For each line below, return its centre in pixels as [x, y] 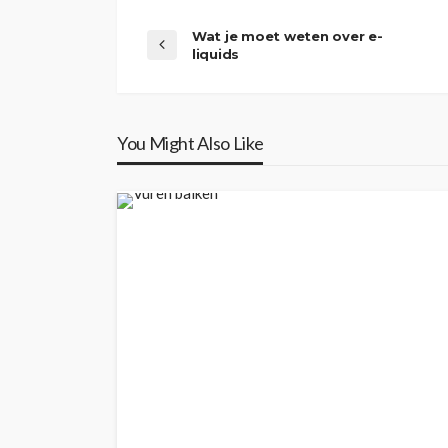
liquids [216, 53]
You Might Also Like [190, 142]
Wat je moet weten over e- [287, 35]
